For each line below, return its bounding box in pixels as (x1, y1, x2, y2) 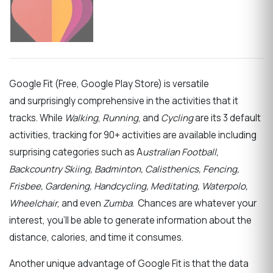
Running (102, 112, 138, 125)
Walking (65, 112, 98, 125)
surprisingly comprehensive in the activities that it (26, 94, 238, 108)
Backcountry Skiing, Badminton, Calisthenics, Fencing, (9, 163, 239, 176)
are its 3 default (193, 112, 261, 125)
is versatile (164, 77, 209, 91)
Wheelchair (9, 197, 57, 210)
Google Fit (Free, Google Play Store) (9, 77, 164, 91)
